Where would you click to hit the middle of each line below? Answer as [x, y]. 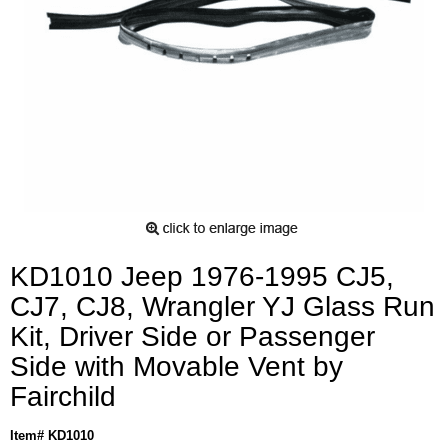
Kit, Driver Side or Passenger [192, 336]
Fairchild [63, 396]
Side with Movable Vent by [176, 366]
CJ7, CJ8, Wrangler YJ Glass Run [222, 306]
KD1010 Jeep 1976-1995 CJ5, [202, 276]
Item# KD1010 [52, 435]
